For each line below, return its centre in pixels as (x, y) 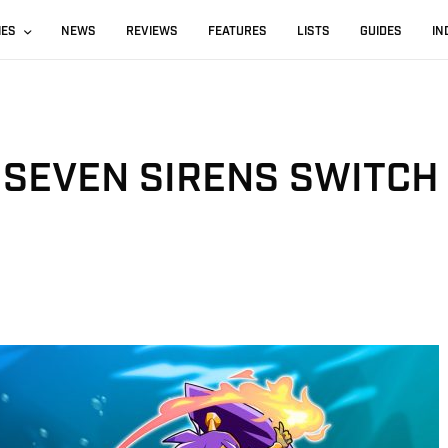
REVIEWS (152, 31)
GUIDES (381, 31)
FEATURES (238, 31)
